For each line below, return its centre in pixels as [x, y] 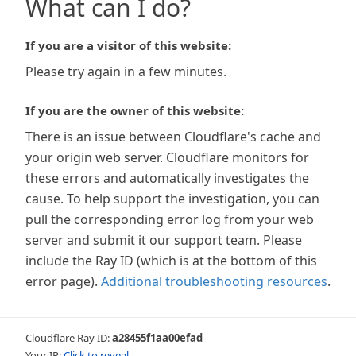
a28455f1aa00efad [157, 338]
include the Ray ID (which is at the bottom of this [171, 261]
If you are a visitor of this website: [128, 45]
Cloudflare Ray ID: [69, 338]
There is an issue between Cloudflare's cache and [173, 137]
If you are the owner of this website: [135, 110]
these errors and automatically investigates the [167, 178]
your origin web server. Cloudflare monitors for [167, 157]
